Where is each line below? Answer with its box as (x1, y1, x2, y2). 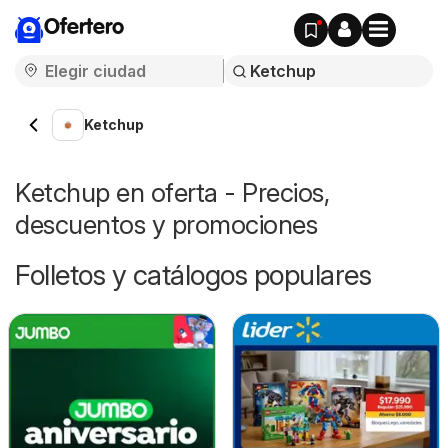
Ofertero (44, 17, 124, 39)
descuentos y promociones (15, 209, 317, 240)
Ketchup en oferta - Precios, (15, 177, 329, 208)
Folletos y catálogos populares (15, 258, 371, 292)
